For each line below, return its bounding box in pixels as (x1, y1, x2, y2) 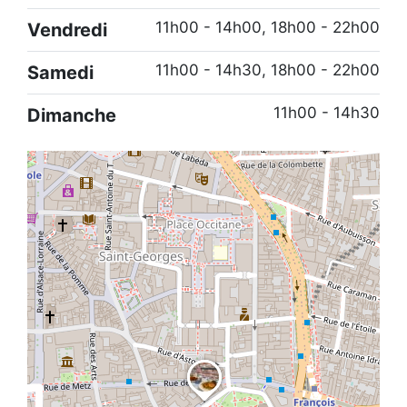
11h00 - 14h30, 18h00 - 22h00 (155, 60, 380, 79)
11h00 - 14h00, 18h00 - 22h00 (155, 17, 380, 36)
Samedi (27, 61, 94, 84)
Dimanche (27, 104, 116, 126)
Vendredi (27, 18, 107, 41)
